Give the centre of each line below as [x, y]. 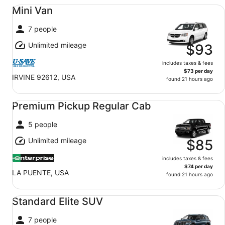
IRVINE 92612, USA [44, 77]
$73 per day [198, 71]
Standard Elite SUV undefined [62, 194]
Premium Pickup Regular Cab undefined [81, 98]
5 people [43, 124]
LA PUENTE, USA [40, 173]
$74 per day [199, 166]
